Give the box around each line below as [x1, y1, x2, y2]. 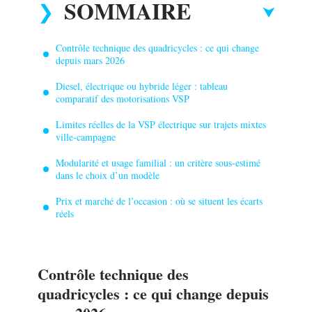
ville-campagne [56, 130, 116, 143]
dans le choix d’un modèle [56, 168, 159, 182]
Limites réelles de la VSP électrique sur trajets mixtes [56, 117, 266, 131]
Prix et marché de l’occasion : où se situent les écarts [56, 194, 263, 208]
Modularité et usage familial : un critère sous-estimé [56, 155, 260, 169]
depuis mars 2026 [56, 53, 125, 67]
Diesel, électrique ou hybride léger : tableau [56, 79, 228, 93]
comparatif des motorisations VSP [56, 91, 189, 105]
